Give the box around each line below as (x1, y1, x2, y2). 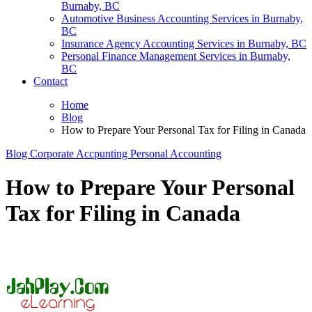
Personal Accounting (130, 148, 221, 159)
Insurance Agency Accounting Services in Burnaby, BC (61, 38, 306, 49)
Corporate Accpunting (30, 148, 130, 159)
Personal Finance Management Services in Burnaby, (61, 50, 290, 62)
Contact (33, 75, 68, 87)
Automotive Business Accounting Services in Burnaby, (61, 13, 303, 24)
